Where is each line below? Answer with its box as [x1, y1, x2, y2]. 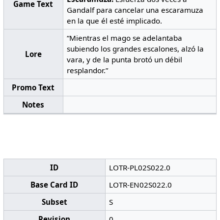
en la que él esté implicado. [67, 16, 163, 26]
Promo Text [12, 82, 55, 93]
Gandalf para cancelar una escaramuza [67, 5, 204, 15]
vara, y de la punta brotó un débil [67, 55, 183, 65]
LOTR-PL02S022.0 [109, 162, 171, 172]
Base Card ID [30, 179, 79, 190]
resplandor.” [67, 65, 109, 76]
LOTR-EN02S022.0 [109, 179, 172, 190]
